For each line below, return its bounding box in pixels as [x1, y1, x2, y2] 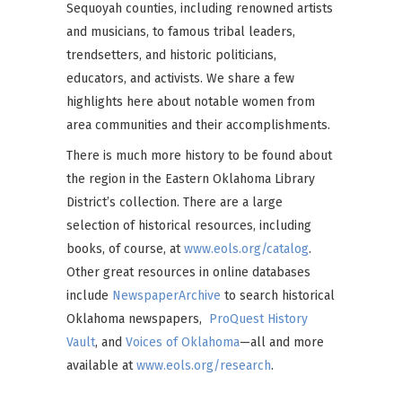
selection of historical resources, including [66, 218, 311, 233]
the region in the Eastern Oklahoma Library [66, 171, 315, 187]
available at [66, 358, 136, 373]
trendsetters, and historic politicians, [66, 48, 276, 63]
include [66, 288, 112, 303]
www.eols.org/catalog [184, 241, 309, 257]
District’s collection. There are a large [66, 195, 283, 210]
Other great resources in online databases [66, 265, 310, 280]
